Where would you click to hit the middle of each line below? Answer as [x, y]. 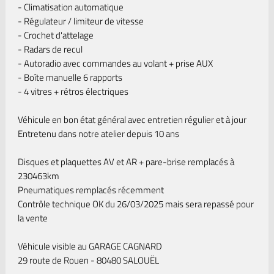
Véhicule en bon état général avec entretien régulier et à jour [132, 120]
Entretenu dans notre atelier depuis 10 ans [98, 134]
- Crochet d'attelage [55, 35]
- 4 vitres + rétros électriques [73, 91]
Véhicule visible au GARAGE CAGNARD [90, 246]
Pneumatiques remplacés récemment [91, 190]
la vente [32, 218]
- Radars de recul [50, 49]
